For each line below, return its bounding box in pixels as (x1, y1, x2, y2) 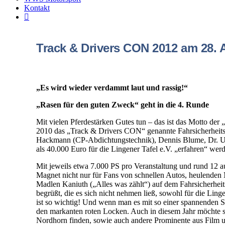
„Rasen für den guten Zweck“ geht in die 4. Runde (36, 100, 209, 109)
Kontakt (24, 4, 50, 12)
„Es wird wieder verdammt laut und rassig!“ (36, 83, 188, 92)
